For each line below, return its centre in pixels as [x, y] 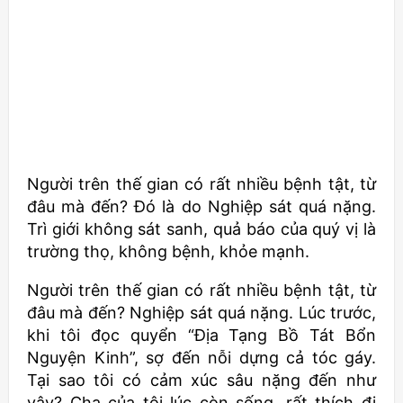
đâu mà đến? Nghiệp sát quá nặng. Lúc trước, [201, 313]
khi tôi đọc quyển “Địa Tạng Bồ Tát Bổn [201, 336]
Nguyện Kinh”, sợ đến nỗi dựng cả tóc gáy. [201, 358]
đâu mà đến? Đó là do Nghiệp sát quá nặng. [201, 207]
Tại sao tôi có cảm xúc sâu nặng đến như [201, 381]
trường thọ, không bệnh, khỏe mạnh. [168, 252]
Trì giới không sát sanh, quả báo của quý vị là [201, 229]
